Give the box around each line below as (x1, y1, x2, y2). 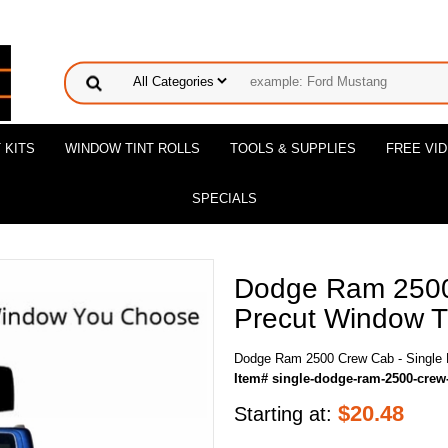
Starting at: (234, 403, 338, 425)
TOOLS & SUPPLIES (230, 141, 356, 156)
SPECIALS (191, 191, 257, 206)
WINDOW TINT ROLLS (65, 141, 200, 156)
